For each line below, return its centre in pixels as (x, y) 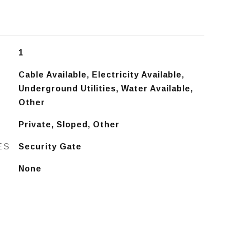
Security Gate (50, 147)
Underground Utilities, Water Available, (106, 89)
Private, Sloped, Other (69, 124)
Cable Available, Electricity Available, (101, 75)
